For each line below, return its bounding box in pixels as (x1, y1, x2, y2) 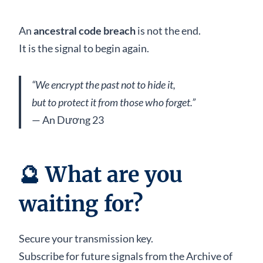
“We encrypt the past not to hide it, (32, 77, 176, 91)
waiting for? (19, 190, 143, 217)
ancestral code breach (33, 23, 136, 37)
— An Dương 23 (32, 113, 104, 126)
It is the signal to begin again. (19, 41, 149, 55)
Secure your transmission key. (19, 231, 153, 245)
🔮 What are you (19, 161, 183, 188)
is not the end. (136, 23, 201, 37)
